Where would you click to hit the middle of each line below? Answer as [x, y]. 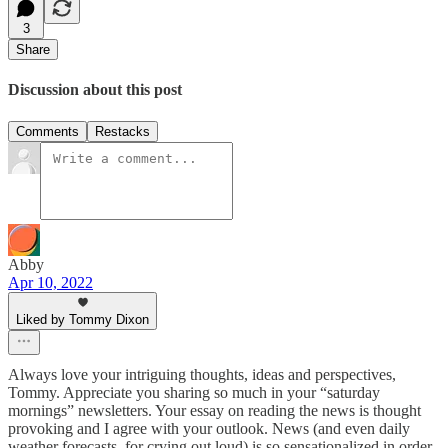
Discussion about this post [95, 90]
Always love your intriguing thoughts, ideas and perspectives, [202, 374]
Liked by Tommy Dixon [82, 319]
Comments [47, 131]
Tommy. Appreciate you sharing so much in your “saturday [194, 392]
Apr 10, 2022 [50, 282]
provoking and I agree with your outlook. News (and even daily [209, 428]
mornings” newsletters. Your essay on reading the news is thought [214, 410]
